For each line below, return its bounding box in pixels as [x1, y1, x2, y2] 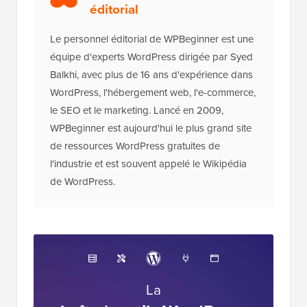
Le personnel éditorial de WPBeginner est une [50, 88, 254, 103]
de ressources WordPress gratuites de [50, 195, 220, 210]
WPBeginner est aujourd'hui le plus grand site [50, 177, 251, 193]
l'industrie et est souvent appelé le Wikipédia [50, 212, 247, 228]
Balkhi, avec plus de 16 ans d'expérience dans [50, 123, 253, 139]
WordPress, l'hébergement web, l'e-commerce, [50, 141, 256, 157]
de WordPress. [50, 230, 115, 246]
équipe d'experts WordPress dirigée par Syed [50, 106, 253, 121]
